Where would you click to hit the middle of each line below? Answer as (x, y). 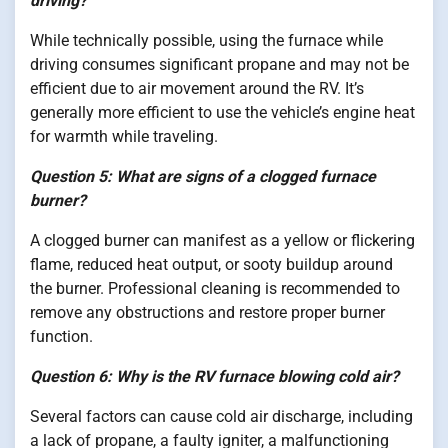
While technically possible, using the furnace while (206, 40)
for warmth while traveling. (124, 136)
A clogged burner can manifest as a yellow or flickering (222, 240)
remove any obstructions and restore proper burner (207, 312)
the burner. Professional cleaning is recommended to (215, 288)
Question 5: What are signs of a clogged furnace (203, 176)
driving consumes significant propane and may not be (219, 64)
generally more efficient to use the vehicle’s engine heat (222, 112)
